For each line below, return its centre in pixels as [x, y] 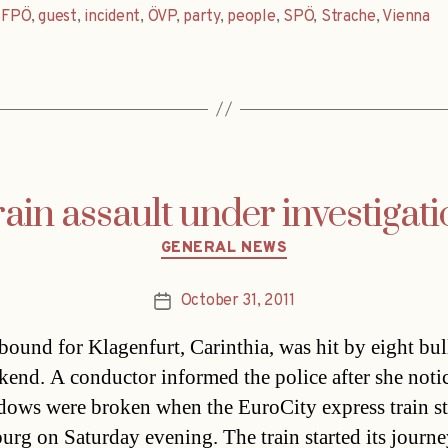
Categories [266, 239]
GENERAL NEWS [224, 248]
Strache [348, 16]
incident [112, 16]
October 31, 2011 [237, 301]
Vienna [406, 16]
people [251, 16]
